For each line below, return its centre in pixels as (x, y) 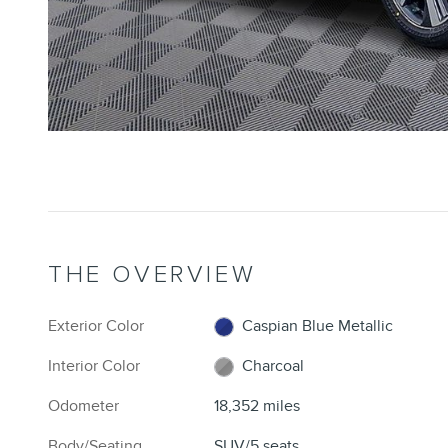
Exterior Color (96, 325)
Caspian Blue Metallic (318, 325)
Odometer (83, 405)
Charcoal (273, 365)
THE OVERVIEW (152, 274)
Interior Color (94, 365)
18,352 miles (257, 405)
